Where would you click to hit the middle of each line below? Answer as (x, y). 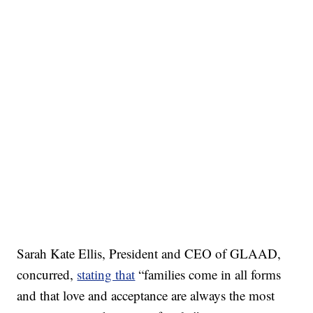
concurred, (47, 275)
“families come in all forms (208, 275)
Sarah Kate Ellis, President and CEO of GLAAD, (149, 254)
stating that (106, 275)
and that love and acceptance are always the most (146, 296)
